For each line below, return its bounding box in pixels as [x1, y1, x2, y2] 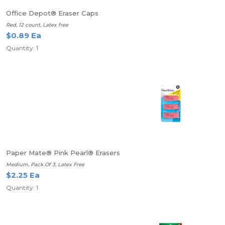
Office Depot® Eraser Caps [6, 9, 98, 17]
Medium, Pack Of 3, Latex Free [6, 161, 84, 168]
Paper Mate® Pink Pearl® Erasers [6, 149, 120, 157]
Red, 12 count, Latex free [6, 22, 68, 28]
